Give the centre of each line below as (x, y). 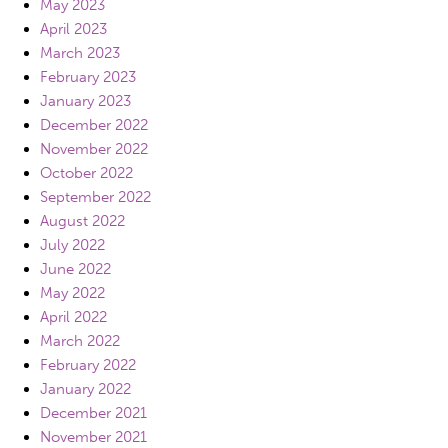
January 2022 (85, 388)
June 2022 (75, 268)
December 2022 (94, 124)
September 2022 (95, 196)
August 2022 (82, 220)
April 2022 (73, 316)
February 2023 (88, 76)
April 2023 (73, 28)
